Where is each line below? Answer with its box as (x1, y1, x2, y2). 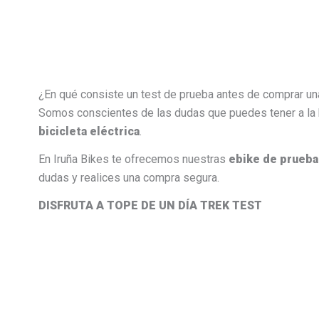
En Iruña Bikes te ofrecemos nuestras (38, 152, 229, 167)
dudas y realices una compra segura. (38, 171, 219, 185)
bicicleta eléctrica (38, 125, 140, 139)
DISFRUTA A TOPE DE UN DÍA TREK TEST (38, 198, 262, 212)
